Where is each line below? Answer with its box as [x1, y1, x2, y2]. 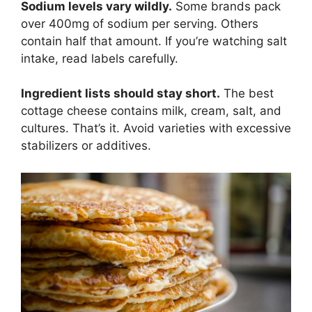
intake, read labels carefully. [21, 51, 178, 65]
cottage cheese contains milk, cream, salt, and [21, 104, 281, 118]
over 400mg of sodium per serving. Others [21, 16, 258, 31]
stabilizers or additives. [21, 139, 151, 153]
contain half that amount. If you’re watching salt [21, 33, 287, 48]
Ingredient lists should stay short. [21, 86, 220, 101]
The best [220, 86, 274, 101]
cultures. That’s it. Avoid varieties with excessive [21, 121, 291, 136]
